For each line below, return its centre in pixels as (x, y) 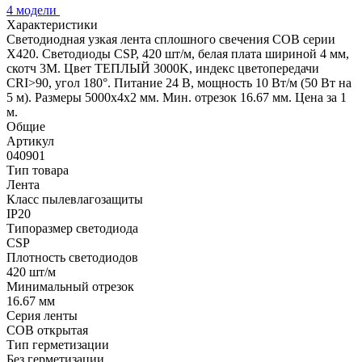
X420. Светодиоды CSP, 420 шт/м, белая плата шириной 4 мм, (178, 53)
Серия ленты (42, 315)
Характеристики (52, 24)
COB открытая (47, 330)
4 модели (33, 10)
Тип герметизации (58, 344)
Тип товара (38, 170)
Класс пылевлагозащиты (75, 199)
